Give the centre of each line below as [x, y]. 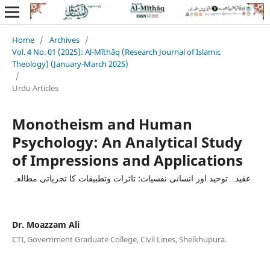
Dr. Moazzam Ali [46, 224]
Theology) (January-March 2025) [70, 64]
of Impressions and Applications [127, 160]
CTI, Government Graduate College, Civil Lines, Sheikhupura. [119, 239]
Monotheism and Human [102, 124]
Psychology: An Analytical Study [127, 142]
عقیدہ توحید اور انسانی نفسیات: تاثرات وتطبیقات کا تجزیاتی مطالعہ [131, 178]
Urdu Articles [35, 88]
